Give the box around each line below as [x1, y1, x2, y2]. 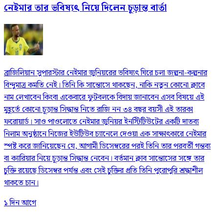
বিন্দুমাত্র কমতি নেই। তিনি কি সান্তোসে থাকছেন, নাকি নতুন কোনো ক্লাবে [4, 79, 205, 92]
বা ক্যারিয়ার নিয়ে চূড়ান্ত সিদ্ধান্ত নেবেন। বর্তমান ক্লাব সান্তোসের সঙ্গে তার [4, 153, 204, 165]
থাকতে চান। [4, 177, 39, 190]
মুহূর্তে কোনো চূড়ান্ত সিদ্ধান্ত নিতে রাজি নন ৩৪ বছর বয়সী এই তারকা [4, 104, 193, 116]
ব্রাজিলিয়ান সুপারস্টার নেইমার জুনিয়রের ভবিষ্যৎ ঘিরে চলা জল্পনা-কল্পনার [4, 67, 207, 80]
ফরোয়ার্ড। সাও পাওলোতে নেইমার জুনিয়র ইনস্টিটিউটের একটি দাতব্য [4, 116, 199, 129]
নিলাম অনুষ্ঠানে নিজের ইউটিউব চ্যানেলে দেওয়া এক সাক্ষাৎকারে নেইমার [4, 128, 206, 141]
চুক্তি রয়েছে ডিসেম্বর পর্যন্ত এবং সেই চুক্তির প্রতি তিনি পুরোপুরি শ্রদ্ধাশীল [4, 165, 203, 177]
